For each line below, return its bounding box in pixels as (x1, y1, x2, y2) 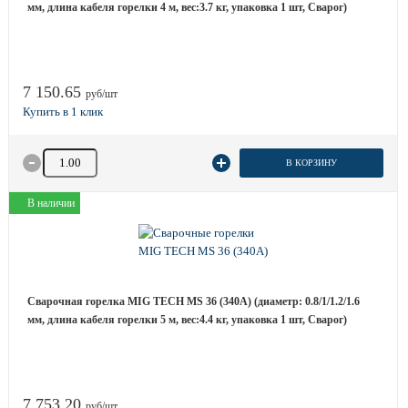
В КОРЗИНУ (285, 158, 337, 168)
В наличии (27, 197, 75, 209)
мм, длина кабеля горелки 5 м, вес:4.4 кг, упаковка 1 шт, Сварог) (27, 313, 347, 326)
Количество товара (40, 149, 138, 163)
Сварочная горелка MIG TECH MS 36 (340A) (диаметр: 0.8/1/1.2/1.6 (27, 295, 360, 308)
